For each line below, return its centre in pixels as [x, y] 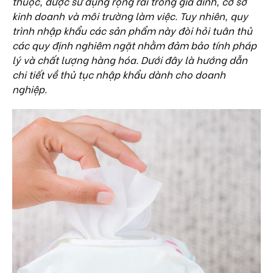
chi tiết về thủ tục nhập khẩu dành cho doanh [119, 74]
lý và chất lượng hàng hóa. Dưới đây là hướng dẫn [130, 59]
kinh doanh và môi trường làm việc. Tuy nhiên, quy [130, 16]
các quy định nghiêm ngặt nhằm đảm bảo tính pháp [134, 45]
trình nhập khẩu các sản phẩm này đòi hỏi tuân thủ [132, 30]
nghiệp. [30, 89]
